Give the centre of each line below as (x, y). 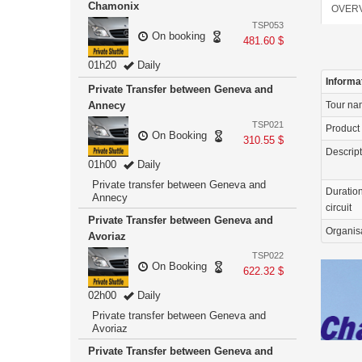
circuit (339, 208)
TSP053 (268, 25)
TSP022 (268, 255)
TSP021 (268, 124)
